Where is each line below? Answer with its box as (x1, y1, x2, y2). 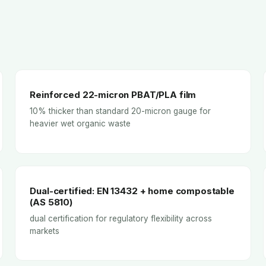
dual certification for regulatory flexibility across (30, 213, 213, 223)
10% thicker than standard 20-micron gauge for (30, 106, 211, 116)
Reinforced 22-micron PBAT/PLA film (30, 89, 197, 101)
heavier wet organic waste (30, 119, 131, 129)
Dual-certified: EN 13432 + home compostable (30, 185, 235, 197)
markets (30, 226, 60, 236)
